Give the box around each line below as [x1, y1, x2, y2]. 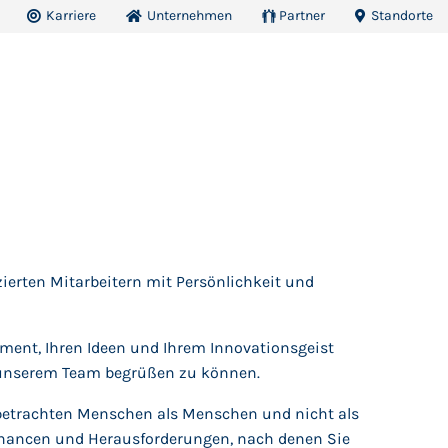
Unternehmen [146, 7, 232, 24]
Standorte [370, 7, 433, 24]
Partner [278, 7, 325, 24]
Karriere [45, 7, 96, 24]
